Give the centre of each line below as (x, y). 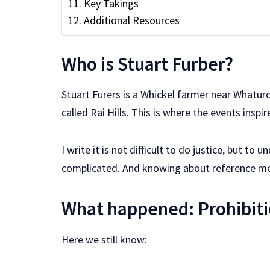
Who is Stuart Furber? (147, 64)
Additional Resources (131, 20)
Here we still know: (104, 240)
